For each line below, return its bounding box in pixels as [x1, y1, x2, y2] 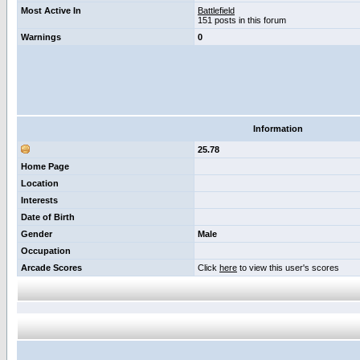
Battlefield [198, 6, 235, 15]
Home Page [21, 162, 69, 171]
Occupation [21, 246, 71, 256]
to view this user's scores [237, 263, 339, 272]
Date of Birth [21, 212, 75, 222]
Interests [21, 195, 58, 205]
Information [253, 124, 303, 133]
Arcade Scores [21, 263, 82, 272]
